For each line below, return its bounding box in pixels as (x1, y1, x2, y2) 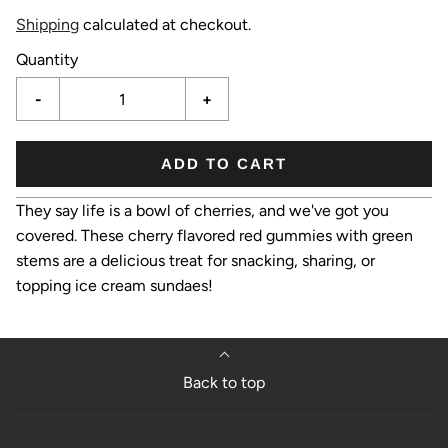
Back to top (183, 373, 265, 392)
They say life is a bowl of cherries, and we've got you (16, 201, 389, 220)
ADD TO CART (161, 155, 287, 172)
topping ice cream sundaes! (16, 276, 213, 295)
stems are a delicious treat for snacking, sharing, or (16, 251, 375, 270)
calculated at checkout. (79, 15, 251, 34)
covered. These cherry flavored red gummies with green (16, 226, 413, 245)
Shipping (16, 15, 79, 34)
